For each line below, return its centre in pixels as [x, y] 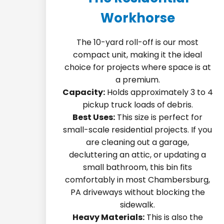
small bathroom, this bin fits [138, 167]
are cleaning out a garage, [138, 142]
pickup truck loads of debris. [137, 105]
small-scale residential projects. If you [138, 130]
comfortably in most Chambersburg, [138, 180]
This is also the [173, 217]
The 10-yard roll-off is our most [138, 42]
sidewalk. [138, 205]
